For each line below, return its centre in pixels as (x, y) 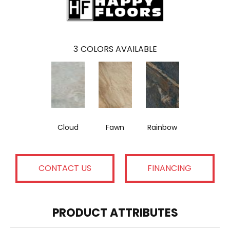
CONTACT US (65, 168)
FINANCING (170, 168)
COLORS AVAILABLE (119, 49)
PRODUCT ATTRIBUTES (115, 213)
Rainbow (162, 127)
